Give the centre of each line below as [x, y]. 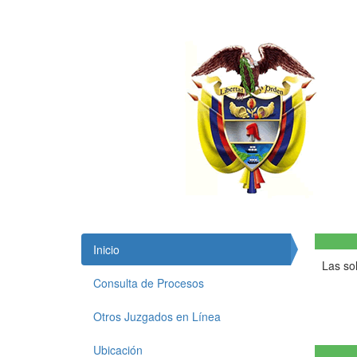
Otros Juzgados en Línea [157, 316]
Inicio [106, 249]
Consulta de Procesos [149, 283]
